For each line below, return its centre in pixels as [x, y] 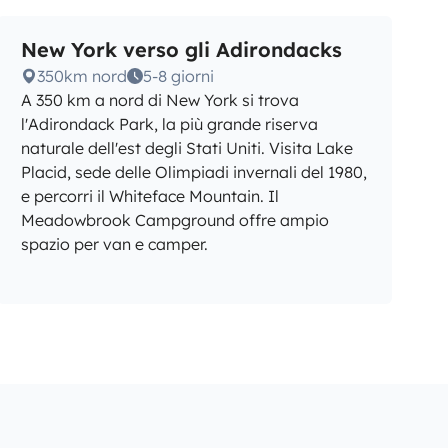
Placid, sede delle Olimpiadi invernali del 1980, [194, 172]
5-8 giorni [179, 76]
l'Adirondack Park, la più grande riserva [170, 124]
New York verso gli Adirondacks [182, 49]
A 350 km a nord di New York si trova [160, 100]
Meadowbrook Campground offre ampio [175, 220]
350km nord [82, 76]
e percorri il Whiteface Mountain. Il [150, 196]
